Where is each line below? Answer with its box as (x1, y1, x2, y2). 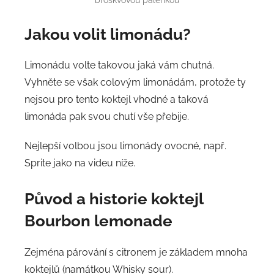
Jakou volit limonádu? (24, 24, 191, 43)
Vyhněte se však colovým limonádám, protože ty (24, 76, 246, 89)
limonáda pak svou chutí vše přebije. (24, 111, 189, 123)
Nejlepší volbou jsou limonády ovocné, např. (24, 140, 226, 152)
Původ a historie (24, 190, 147, 209)
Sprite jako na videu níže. (24, 157, 135, 169)
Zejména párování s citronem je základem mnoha (24, 246, 248, 258)
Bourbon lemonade (24, 212, 172, 231)
